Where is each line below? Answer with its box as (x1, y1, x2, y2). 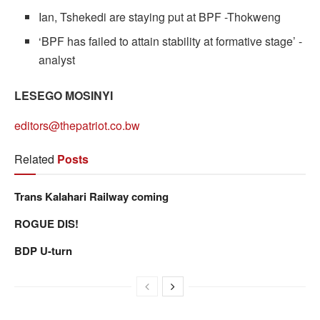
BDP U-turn (14, 242, 72, 259)
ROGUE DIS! (14, 215, 79, 231)
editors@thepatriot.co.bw (14, 116, 140, 134)
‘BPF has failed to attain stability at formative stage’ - (39, 32, 303, 49)
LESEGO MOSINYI (14, 86, 113, 104)
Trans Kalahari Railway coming (14, 188, 169, 204)
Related (14, 150, 54, 167)
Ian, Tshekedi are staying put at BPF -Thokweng (39, 8, 281, 25)
